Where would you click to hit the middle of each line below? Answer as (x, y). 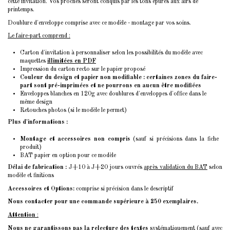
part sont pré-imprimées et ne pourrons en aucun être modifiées (111, 86)
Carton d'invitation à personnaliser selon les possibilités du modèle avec (111, 53)
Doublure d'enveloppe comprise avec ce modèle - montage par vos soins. (99, 23)
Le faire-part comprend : (39, 36)
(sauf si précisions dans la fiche (174, 139)
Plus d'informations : (38, 122)
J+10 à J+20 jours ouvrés (106, 168)
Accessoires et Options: (41, 189)
